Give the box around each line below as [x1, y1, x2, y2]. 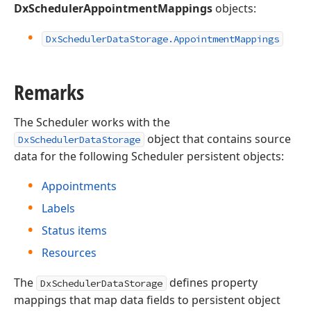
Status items [42, 223, 107, 238]
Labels [42, 201, 75, 216]
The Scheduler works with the [14, 115, 170, 130]
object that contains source [144, 131, 291, 146]
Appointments [42, 178, 117, 194]
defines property [167, 275, 258, 290]
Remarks [14, 78, 84, 106]
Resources [42, 245, 96, 260]
